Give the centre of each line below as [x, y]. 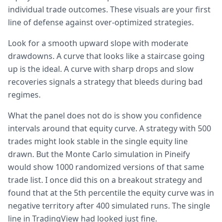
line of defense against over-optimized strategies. [101, 22]
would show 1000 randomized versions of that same [106, 167]
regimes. [24, 95]
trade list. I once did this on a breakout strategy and [105, 180]
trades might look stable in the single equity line [98, 141]
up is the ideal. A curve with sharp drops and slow [101, 69]
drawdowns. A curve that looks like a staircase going [106, 56]
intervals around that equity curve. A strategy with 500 [110, 128]
